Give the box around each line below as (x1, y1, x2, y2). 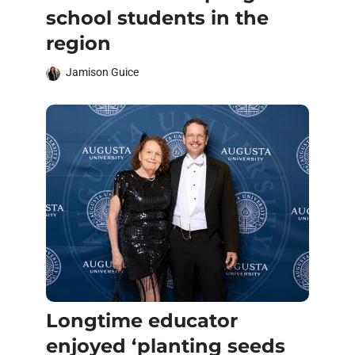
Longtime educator (46, 309, 238, 333)
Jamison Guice (66, 66, 139, 79)
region (46, 32, 116, 55)
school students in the (46, 6, 269, 30)
